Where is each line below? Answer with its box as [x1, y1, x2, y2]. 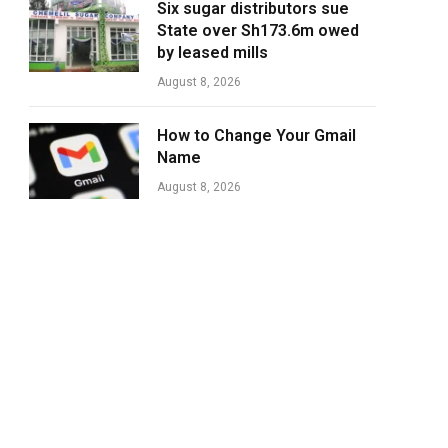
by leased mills [157, 43, 268, 62]
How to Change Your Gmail [157, 126, 356, 145]
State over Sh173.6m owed [157, 21, 359, 40]
